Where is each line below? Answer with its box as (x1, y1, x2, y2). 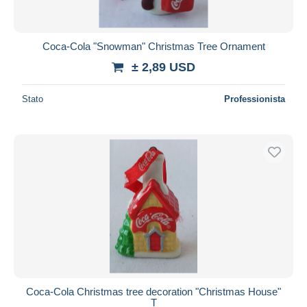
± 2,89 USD (132, 60, 195, 74)
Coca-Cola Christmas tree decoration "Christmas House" (26, 285, 281, 297)
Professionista (224, 93, 285, 104)
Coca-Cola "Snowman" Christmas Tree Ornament (42, 40, 265, 52)
